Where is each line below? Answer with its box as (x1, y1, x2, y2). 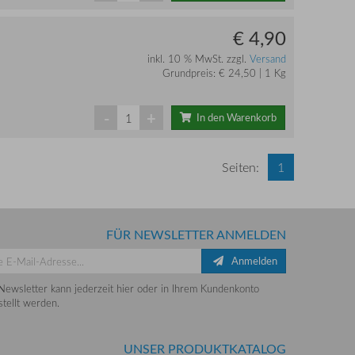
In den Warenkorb (192, 110, 277, 125)
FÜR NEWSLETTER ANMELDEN (106, 226, 286, 244)
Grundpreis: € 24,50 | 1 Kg (162, 66, 286, 81)
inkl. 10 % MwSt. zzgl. (147, 52, 250, 67)
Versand (249, 52, 286, 67)
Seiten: (222, 158, 259, 177)
